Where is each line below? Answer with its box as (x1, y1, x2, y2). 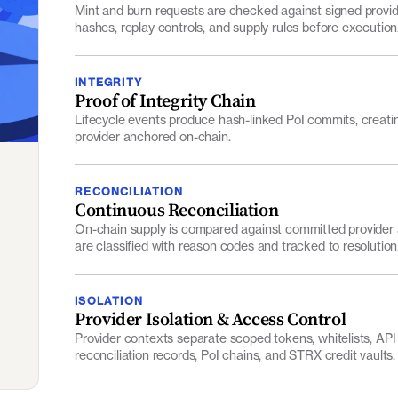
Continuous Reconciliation (75, 184, 279, 210)
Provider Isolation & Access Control (75, 293, 346, 319)
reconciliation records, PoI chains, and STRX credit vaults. (75, 334, 396, 350)
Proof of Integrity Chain (75, 75, 256, 100)
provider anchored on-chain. (75, 115, 231, 131)
